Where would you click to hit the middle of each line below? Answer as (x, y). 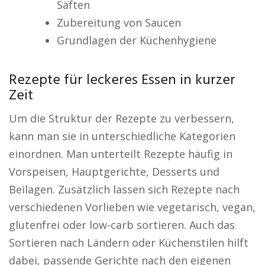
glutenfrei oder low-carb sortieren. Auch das (122, 225)
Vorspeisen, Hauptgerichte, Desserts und (114, 172)
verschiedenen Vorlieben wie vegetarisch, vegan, (132, 207)
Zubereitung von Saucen (119, 22)
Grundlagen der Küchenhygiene (136, 40)
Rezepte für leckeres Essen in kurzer (122, 80)
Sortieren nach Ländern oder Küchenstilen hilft (129, 243)
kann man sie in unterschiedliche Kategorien (122, 136)
